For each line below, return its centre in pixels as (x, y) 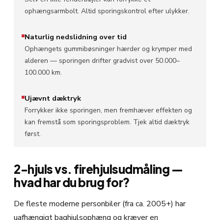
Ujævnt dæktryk (53, 98)
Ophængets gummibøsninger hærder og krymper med (108, 49)
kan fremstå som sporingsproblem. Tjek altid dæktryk (107, 122)
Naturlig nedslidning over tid (76, 37)
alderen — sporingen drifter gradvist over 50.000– (102, 60)
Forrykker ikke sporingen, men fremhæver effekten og (108, 110)
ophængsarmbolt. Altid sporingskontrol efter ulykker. (107, 11)
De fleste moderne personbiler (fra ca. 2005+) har (100, 204)
